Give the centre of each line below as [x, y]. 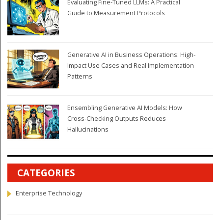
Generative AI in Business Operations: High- [131, 55]
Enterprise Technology [49, 193]
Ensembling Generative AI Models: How [124, 108]
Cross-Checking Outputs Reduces [116, 118]
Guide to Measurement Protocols [116, 13]
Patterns [80, 77]
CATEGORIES [46, 173]
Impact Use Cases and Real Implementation [130, 66]
